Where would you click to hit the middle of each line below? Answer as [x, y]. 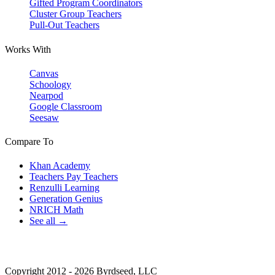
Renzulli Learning [64, 188]
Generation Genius [66, 199]
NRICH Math [56, 210]
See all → [48, 221]
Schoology [50, 84]
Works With [28, 49]
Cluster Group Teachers [76, 14]
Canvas [44, 73]
